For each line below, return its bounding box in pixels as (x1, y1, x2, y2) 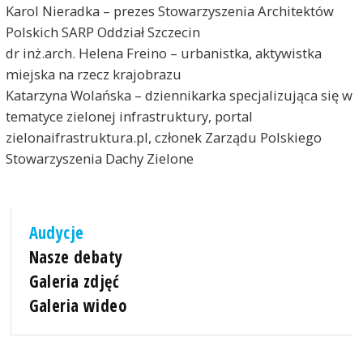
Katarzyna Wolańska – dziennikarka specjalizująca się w (5, 85, 352, 105)
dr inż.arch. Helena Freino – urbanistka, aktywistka (5, 43, 322, 62)
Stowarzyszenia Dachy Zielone (5, 148, 194, 168)
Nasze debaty (28, 245, 123, 268)
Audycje (28, 220, 84, 244)
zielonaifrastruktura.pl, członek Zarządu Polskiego (5, 127, 322, 147)
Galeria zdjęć (28, 270, 119, 293)
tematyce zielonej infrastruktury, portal (5, 106, 253, 126)
